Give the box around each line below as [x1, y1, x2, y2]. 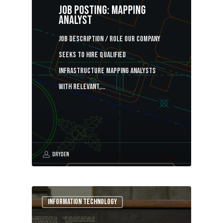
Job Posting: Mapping [59, 2, 146, 17]
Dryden [51, 151, 70, 159]
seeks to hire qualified [59, 50, 126, 60]
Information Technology [48, 197, 117, 207]
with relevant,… [59, 82, 106, 92]
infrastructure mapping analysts [59, 66, 156, 76]
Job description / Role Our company [59, 34, 161, 44]
